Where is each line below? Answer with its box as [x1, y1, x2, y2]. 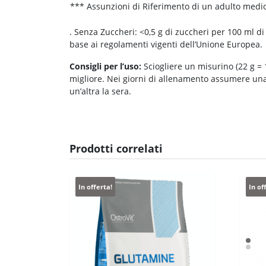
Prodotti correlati [69, 141, 163, 156]
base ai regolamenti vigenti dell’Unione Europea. [69, 38, 262, 50]
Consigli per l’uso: [69, 60, 141, 72]
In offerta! [78, 182, 112, 191]
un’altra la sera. [69, 85, 131, 97]
